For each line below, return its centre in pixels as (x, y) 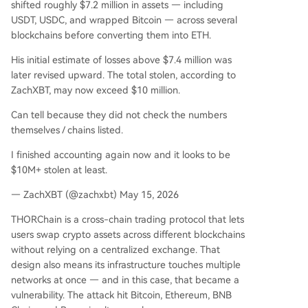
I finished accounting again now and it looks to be (121, 155)
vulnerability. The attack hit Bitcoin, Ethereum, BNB (121, 295)
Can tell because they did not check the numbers (119, 115)
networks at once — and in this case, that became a (125, 280)
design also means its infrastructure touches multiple (126, 265)
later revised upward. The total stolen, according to (123, 75)
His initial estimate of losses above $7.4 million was (121, 60)
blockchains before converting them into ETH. (111, 35)
